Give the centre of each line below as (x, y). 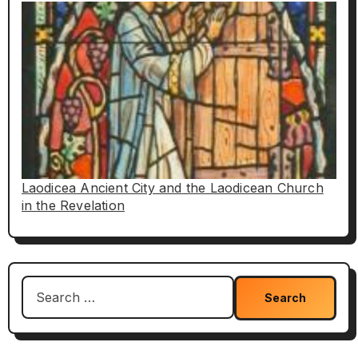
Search (42, 286)
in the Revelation (73, 205)
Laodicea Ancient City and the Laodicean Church (172, 187)
